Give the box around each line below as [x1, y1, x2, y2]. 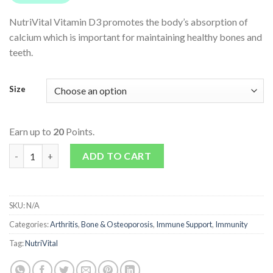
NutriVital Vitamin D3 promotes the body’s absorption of [9, 16, 248, 28]
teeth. [9, 46, 33, 58]
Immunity [215, 219, 248, 230]
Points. [64, 126, 94, 138]
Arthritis [50, 219, 78, 230]
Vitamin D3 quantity [9, 146, 94, 157]
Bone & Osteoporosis [81, 219, 153, 230]
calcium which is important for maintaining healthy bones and [9, 31, 262, 43]
